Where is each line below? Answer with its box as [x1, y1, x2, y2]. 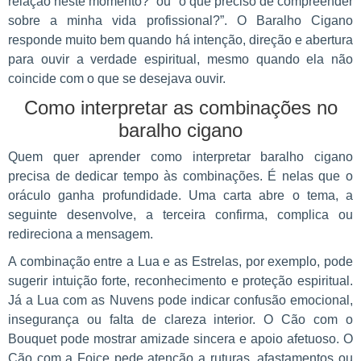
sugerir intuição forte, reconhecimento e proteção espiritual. [8, 274, 353, 288]
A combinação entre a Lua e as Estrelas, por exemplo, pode [8, 255, 353, 269]
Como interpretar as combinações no [23, 97, 338, 119]
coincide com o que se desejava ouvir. [8, 72, 226, 86]
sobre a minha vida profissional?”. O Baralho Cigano [8, 14, 353, 28]
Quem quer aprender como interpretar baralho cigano [8, 150, 353, 164]
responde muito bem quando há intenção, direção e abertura [8, 33, 353, 48]
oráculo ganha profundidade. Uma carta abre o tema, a [8, 189, 353, 203]
